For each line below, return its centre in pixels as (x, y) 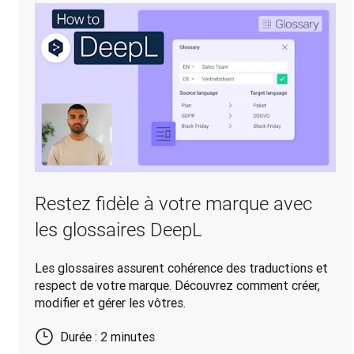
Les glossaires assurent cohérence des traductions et (181, 268)
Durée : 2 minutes (107, 337)
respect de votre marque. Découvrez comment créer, (177, 286)
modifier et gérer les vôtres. (110, 303)
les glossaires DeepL (119, 230)
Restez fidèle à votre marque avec (173, 204)
